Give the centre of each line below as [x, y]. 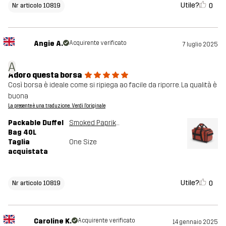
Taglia [19, 142]
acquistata [28, 152]
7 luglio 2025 [200, 45]
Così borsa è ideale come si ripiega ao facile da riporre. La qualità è [112, 85]
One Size [83, 142]
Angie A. [48, 44]
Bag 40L [22, 133]
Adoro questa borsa [45, 75]
